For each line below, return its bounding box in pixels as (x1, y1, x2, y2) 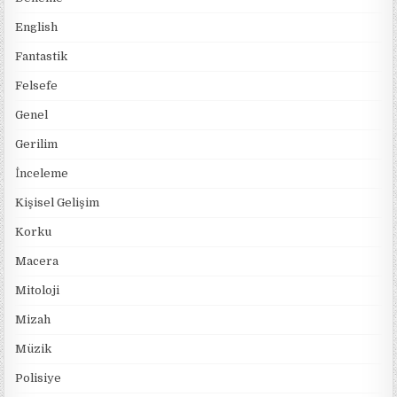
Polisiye (15, 370, 62, 385)
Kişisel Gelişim (15, 195, 100, 209)
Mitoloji (15, 283, 60, 297)
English (15, 19, 58, 34)
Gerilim (15, 136, 58, 151)
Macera (15, 253, 59, 268)
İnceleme (15, 166, 69, 180)
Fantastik (15, 49, 68, 63)
